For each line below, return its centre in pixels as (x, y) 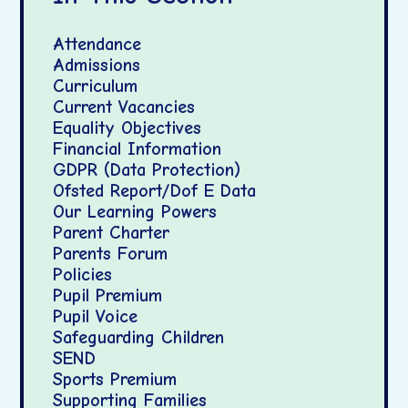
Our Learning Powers (135, 212)
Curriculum (96, 86)
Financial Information (138, 149)
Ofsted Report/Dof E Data (155, 191)
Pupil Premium (108, 296)
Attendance (97, 44)
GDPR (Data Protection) (147, 170)
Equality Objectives (127, 128)
